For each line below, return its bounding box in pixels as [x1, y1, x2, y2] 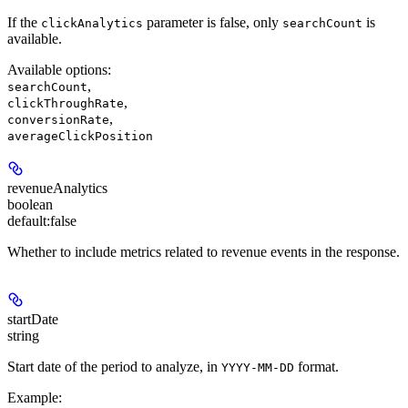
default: [7, 213, 50, 229]
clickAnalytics [41, 16, 143, 31]
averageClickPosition [7, 129, 153, 144]
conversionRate [7, 113, 109, 127]
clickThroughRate [7, 97, 124, 111]
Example [7, 390, 58, 406]
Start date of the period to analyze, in [7, 359, 221, 375]
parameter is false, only [143, 15, 282, 31]
